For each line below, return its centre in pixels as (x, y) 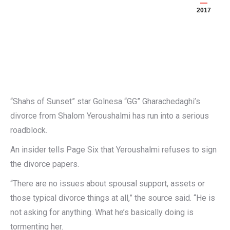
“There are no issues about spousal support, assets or (108, 184)
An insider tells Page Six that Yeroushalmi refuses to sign (113, 150)
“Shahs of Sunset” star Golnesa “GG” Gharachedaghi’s (105, 101)
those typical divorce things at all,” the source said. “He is (113, 198)
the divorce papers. (45, 164)
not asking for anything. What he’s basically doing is (102, 212)
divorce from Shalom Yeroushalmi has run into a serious (110, 116)
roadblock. (29, 130)
